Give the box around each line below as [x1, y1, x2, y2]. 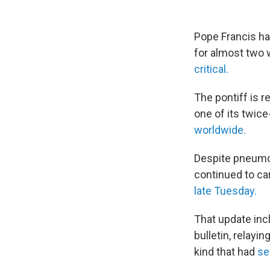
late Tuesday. [194, 184, 257, 197]
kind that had [194, 245, 257, 258]
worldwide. [194, 124, 246, 136]
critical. [194, 63, 228, 75]
